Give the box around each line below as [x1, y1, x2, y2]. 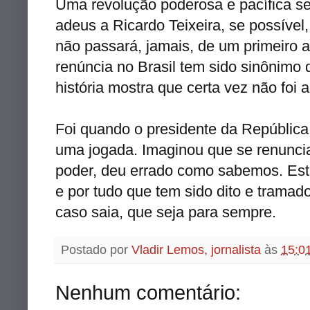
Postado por [61, 242, 131, 257]
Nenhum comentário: [55, 280, 241, 304]
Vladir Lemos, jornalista [131, 242, 261, 257]
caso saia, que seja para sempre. [55, 203, 276, 221]
